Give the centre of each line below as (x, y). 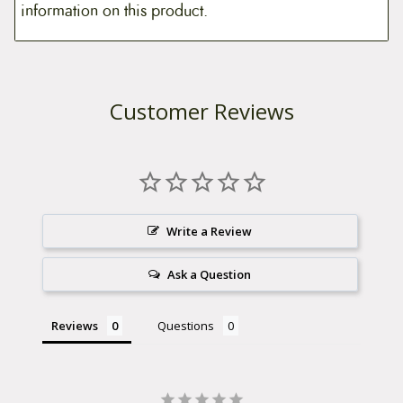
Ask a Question (210, 274)
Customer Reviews (201, 111)
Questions (186, 325)
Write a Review (210, 231)
